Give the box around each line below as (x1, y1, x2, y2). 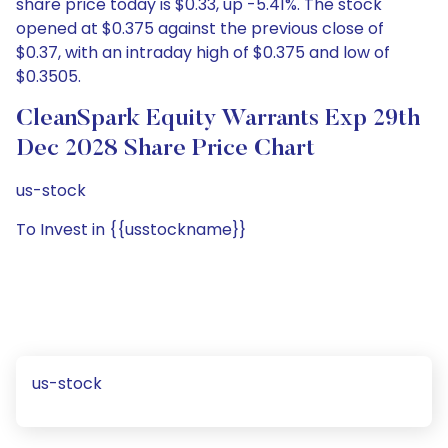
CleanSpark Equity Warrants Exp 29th (16, 107, 420, 131)
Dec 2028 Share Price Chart (16, 137, 315, 161)
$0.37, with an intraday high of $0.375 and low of (16, 41, 390, 64)
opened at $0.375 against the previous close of (16, 17, 384, 40)
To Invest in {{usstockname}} (16, 218, 246, 241)
